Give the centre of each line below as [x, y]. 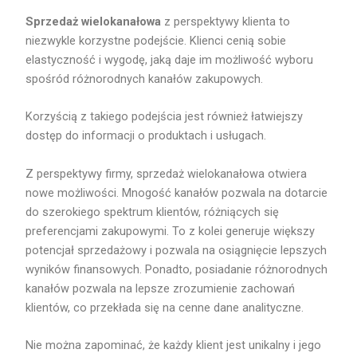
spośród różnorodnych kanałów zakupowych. [145, 79]
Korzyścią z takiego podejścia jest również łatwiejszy [165, 117]
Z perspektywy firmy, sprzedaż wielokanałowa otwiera [167, 173]
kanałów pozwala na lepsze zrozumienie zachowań [161, 288]
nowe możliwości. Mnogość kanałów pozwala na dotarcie [177, 192]
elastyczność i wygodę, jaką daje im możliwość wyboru [170, 60]
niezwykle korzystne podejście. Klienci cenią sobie [156, 41]
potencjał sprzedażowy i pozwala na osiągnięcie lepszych [177, 250]
